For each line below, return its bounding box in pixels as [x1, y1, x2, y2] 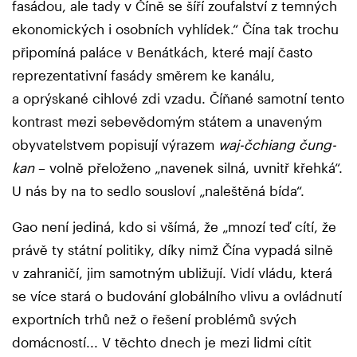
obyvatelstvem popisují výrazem [12, 136, 218, 153]
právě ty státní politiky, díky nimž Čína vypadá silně [12, 241, 333, 258]
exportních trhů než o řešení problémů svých [12, 311, 296, 328]
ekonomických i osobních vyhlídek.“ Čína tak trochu [12, 21, 339, 37]
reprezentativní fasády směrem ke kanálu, [12, 67, 275, 84]
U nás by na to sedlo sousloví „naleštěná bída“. [12, 182, 304, 199]
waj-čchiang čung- [218, 136, 336, 153]
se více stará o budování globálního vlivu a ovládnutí [12, 288, 342, 304]
